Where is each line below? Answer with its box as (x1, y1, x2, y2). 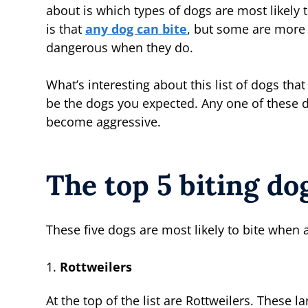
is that (46, 21, 86, 37)
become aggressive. (46, 113, 162, 130)
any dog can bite (85, 21, 188, 37)
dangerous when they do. (46, 39, 194, 56)
